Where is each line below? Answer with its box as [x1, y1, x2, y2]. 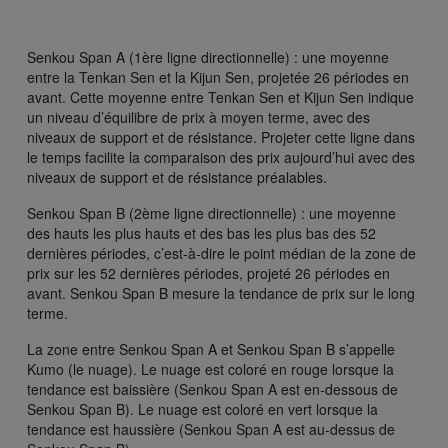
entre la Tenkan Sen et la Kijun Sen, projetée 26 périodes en [27, 66, 409, 87]
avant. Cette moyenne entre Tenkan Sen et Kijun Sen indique [27, 86, 414, 107]
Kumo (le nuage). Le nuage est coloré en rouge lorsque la [27, 358, 394, 379]
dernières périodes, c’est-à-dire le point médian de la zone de [27, 242, 416, 263]
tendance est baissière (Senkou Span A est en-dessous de [27, 378, 398, 399]
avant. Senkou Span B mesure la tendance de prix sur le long [27, 282, 415, 303]
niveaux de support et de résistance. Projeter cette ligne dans [27, 126, 415, 147]
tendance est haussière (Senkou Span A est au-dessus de [27, 418, 395, 439]
